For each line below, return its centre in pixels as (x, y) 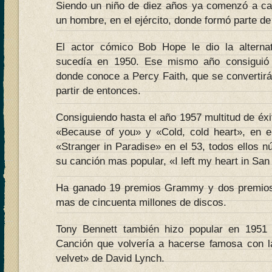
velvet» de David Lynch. (110, 258)
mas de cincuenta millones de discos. (141, 202)
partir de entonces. (98, 91)
